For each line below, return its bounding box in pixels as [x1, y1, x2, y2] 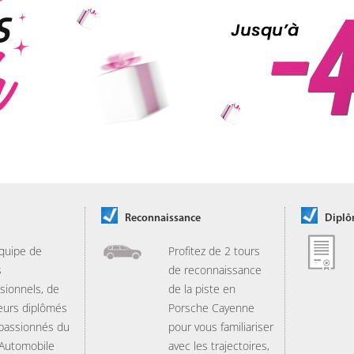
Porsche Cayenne [168, 300, 254, 315]
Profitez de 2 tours [168, 243, 260, 258]
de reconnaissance [168, 262, 262, 277]
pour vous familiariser [168, 319, 273, 334]
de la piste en [168, 281, 235, 296]
